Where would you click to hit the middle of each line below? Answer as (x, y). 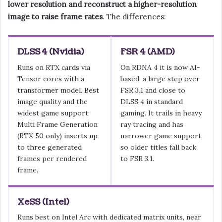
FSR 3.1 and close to (153, 90)
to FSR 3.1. (137, 158)
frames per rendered (52, 158)
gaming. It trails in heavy (161, 113)
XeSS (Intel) (43, 202)
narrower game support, (162, 136)
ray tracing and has (152, 124)
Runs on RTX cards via (54, 67)
